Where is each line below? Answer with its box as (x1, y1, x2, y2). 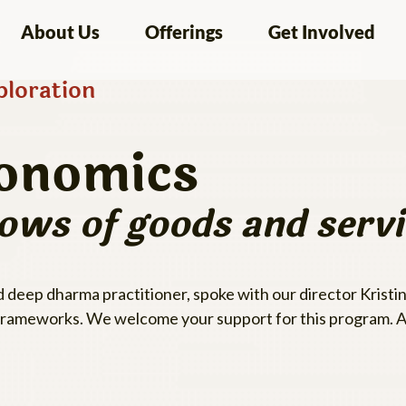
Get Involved (268, 21, 376, 43)
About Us (21, 21, 101, 43)
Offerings (145, 21, 224, 43)
